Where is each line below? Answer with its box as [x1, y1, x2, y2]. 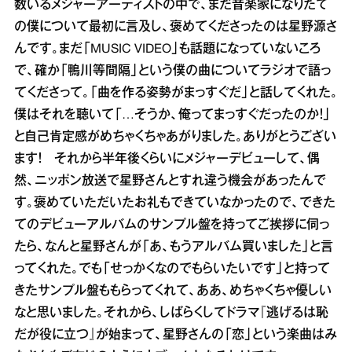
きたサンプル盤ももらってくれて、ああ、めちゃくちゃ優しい [14, 285, 332, 297]
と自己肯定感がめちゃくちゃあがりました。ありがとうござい [14, 131, 336, 143]
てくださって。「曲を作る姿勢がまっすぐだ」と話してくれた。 [14, 87, 338, 99]
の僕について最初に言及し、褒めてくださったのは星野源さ [14, 21, 337, 33]
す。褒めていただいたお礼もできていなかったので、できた [14, 197, 335, 209]
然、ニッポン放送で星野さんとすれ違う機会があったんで [14, 175, 326, 187]
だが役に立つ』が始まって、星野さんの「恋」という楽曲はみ [14, 329, 337, 341]
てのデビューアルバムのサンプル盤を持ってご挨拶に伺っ [14, 219, 329, 231]
